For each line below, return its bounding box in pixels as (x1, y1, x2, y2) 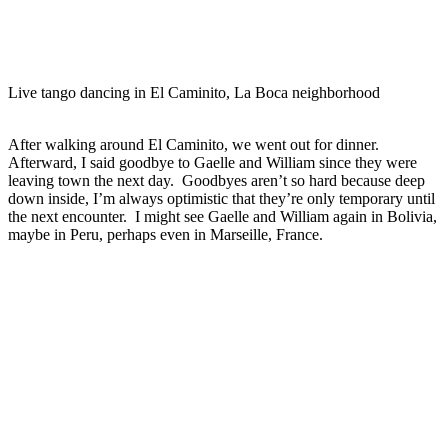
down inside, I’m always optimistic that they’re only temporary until (8, 190, 435, 208)
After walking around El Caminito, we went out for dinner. (8, 136, 383, 154)
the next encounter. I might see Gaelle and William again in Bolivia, (8, 208, 437, 226)
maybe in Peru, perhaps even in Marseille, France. (8, 226, 323, 244)
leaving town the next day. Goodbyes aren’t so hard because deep (8, 172, 425, 190)
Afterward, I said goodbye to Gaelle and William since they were (8, 154, 417, 172)
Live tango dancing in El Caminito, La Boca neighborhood (8, 84, 380, 102)
